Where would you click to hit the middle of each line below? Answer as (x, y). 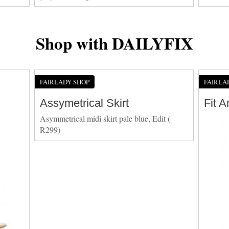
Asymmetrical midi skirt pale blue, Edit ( (105, 118)
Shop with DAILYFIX (114, 43)
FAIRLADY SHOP (65, 82)
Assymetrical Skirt (85, 103)
